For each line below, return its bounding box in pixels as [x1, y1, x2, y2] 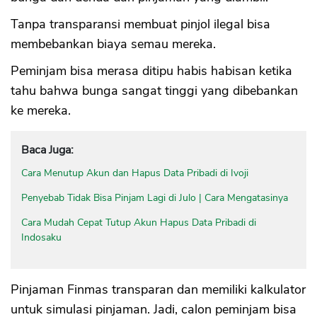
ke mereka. [11, 102, 71, 120]
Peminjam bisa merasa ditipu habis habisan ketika [11, 62, 292, 80]
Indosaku [21, 231, 62, 245]
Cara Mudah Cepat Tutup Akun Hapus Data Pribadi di [21, 216, 256, 230]
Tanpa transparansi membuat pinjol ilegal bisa [11, 16, 270, 33]
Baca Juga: [21, 142, 74, 158]
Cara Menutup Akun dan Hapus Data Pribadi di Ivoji [21, 166, 248, 180]
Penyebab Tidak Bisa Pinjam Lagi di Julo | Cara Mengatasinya [21, 191, 288, 205]
